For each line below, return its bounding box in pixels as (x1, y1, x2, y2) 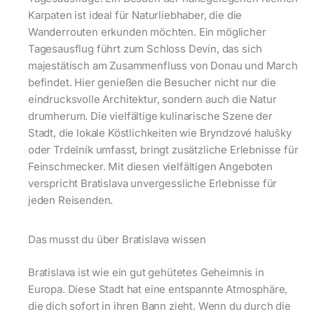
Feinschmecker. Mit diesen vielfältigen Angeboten (28, 160, 273, 174)
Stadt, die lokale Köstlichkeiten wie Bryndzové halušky (28, 126, 292, 140)
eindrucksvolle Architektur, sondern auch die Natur (28, 93, 277, 107)
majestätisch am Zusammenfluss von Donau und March (28, 59, 298, 73)
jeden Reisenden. (28, 193, 114, 207)
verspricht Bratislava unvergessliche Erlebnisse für (28, 177, 278, 191)
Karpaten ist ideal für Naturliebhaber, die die (28, 8, 243, 22)
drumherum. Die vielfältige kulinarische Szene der (28, 109, 273, 123)
